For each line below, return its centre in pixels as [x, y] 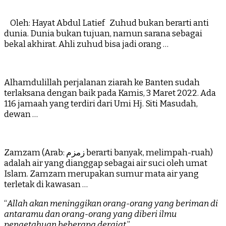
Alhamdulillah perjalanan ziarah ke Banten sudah [102, 83]
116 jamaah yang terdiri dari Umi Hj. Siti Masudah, [101, 104]
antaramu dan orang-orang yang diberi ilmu [90, 214]
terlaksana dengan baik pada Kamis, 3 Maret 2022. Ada [110, 93]
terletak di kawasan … [46, 185]
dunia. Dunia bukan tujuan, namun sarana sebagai [103, 34]
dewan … [21, 115]
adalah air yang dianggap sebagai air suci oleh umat [106, 163]
